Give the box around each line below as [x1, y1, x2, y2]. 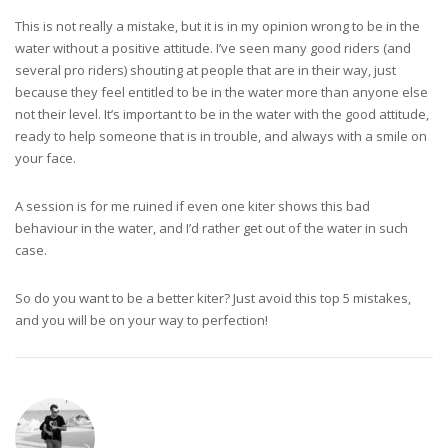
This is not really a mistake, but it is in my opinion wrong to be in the [15, 17, 420, 35]
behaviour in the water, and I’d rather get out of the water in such [15, 219, 408, 237]
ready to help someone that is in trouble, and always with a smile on [15, 127, 427, 145]
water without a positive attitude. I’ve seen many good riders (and [15, 39, 411, 57]
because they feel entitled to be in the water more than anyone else [15, 83, 428, 101]
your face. [15, 149, 76, 167]
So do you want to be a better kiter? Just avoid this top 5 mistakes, [15, 289, 411, 307]
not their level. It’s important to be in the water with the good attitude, [15, 105, 429, 123]
